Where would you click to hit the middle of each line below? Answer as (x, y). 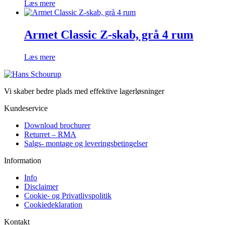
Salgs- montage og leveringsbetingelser (86, 143)
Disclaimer (41, 186)
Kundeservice (26, 108)
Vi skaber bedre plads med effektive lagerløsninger (84, 91)
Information (23, 160)
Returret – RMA (50, 134)
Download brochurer (57, 125)
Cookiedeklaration (53, 204)
